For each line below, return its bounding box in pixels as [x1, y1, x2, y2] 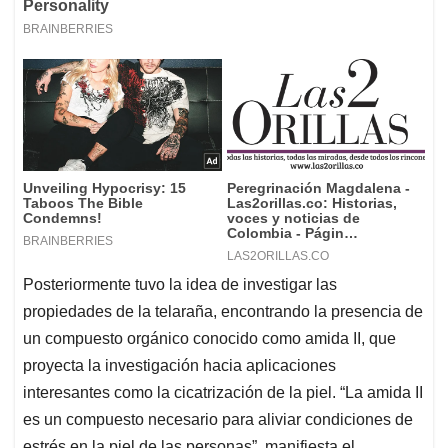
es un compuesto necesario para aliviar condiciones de [23, 411, 413, 429]
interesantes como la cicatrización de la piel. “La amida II [23, 384, 423, 402]
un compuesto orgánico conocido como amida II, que [23, 330, 396, 348]
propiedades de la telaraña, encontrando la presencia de [23, 303, 423, 321]
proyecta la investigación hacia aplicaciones [23, 357, 336, 375]
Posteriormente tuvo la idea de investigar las [23, 276, 337, 294]
